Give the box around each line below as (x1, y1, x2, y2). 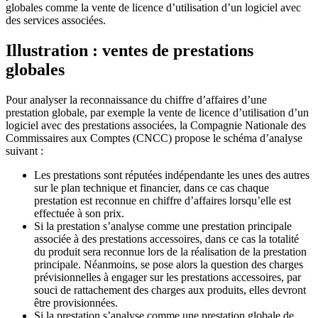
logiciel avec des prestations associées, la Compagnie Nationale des (6, 119, 306, 132)
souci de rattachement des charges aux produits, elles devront (34, 284, 306, 297)
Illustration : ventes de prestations (6, 41, 253, 60)
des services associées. (6, 14, 106, 27)
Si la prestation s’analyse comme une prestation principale (34, 220, 292, 233)
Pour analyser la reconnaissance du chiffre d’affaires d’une (6, 94, 267, 106)
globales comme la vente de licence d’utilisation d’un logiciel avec (6, 1, 301, 14)
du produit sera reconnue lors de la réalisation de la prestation (34, 246, 307, 258)
